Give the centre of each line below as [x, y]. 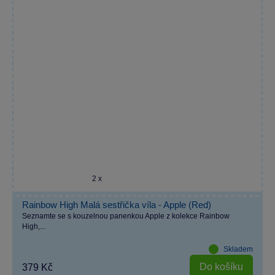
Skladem [238, 249]
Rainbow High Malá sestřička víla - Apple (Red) [117, 204]
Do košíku [221, 267]
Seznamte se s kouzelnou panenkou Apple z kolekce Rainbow [126, 216]
